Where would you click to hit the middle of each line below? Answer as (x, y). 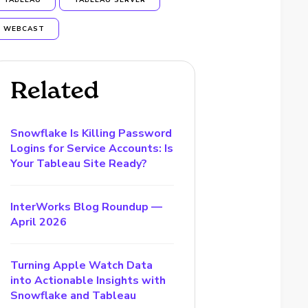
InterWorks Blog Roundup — (87, 207)
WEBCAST (24, 29)
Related (55, 90)
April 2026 (39, 222)
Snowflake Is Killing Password (91, 133)
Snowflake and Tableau (74, 296)
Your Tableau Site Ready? (79, 164)
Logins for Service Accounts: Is (92, 148)
